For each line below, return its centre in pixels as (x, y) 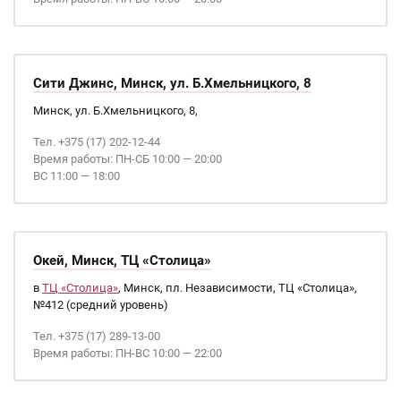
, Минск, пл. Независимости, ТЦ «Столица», (238, 288)
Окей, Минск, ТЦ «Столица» (122, 260)
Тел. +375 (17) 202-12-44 (97, 142)
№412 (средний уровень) (101, 305)
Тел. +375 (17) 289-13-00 (97, 336)
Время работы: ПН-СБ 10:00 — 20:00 (128, 159)
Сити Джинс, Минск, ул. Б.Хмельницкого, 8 (172, 83)
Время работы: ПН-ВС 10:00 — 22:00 (128, 353)
